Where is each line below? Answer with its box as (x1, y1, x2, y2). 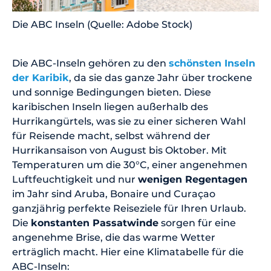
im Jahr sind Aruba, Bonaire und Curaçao (12, 188, 215, 200)
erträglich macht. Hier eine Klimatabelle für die (12, 246, 244, 258)
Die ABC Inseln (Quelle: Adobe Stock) (12, 19, 192, 31)
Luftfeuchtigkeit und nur (12, 174, 138, 186)
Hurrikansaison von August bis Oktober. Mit (12, 145, 227, 157)
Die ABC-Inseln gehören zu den (12, 57, 169, 70)
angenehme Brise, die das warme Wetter (12, 232, 215, 244)
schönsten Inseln (169, 57, 255, 70)
